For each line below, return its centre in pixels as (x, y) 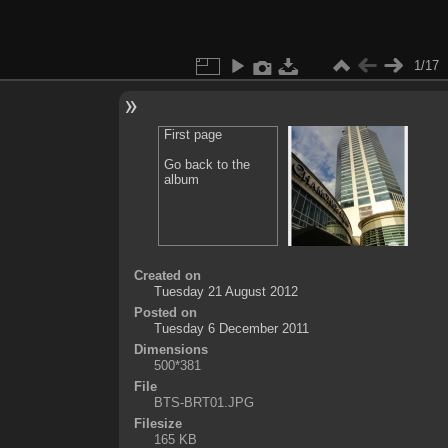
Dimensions (170, 349)
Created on (167, 275)
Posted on (165, 312)
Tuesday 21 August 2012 (225, 291)
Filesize (157, 423)
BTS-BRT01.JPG (203, 402)
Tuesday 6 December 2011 (231, 328)
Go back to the (207, 164)
